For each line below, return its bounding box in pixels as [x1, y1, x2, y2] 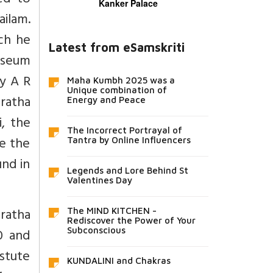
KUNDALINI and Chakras [66, 255, 171, 266]
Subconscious [66, 224, 126, 235]
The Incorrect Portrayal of [66, 124, 182, 135]
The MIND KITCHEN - [66, 205, 157, 216]
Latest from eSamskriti [48, 40, 185, 54]
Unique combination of [66, 84, 167, 95]
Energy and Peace [66, 94, 146, 105]
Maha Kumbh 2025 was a [66, 74, 175, 85]
